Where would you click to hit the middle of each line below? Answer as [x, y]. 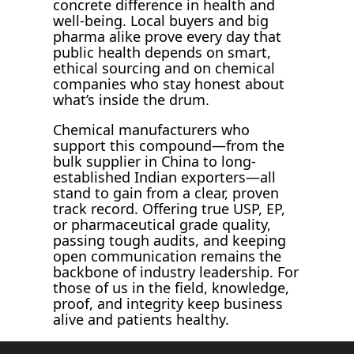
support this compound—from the [169, 146]
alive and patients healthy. [141, 320]
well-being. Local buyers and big [161, 21]
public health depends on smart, [162, 53]
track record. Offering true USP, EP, [169, 209]
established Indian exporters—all [165, 177]
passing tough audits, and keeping [170, 241]
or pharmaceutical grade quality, [162, 225]
